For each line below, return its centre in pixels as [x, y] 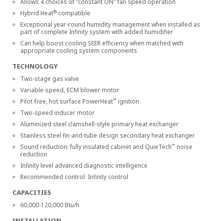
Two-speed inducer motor [57, 113]
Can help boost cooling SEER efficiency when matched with [102, 43]
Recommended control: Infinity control [74, 177]
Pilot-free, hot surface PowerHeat [67, 101]
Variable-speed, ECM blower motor [70, 90]
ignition [128, 101]
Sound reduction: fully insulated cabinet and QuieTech [96, 147]
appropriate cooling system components [79, 51]
